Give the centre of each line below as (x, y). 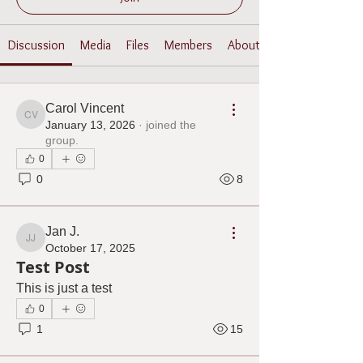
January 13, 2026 (90, 125)
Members (189, 45)
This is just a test (64, 288)
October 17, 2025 (90, 248)
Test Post (53, 267)
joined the (171, 125)
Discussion (36, 45)
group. (62, 140)
